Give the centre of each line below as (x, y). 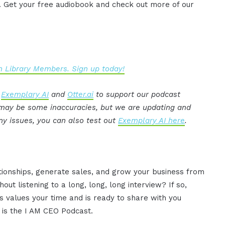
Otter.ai (81, 94)
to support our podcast (137, 94)
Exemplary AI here (152, 120)
